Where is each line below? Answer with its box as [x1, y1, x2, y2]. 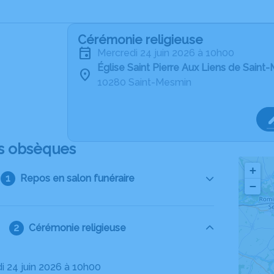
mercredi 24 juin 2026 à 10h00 [106, 47, 234, 59]
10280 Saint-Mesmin [97, 76, 191, 88]
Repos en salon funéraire [20, 172, 135, 184]
